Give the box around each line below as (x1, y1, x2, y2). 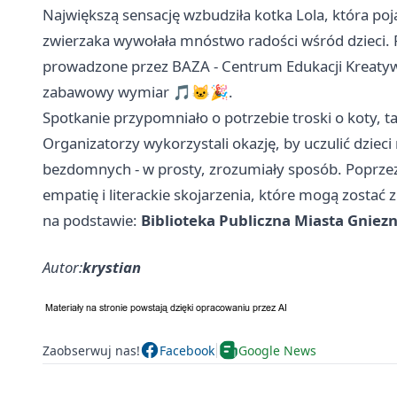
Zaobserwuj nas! (43, 341, 140, 359)
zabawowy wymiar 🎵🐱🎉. (43, 82, 233, 103)
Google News (238, 341, 316, 359)
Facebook (160, 341, 214, 359)
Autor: (43, 257, 82, 278)
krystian (82, 257, 141, 278)
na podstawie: (43, 210, 141, 231)
